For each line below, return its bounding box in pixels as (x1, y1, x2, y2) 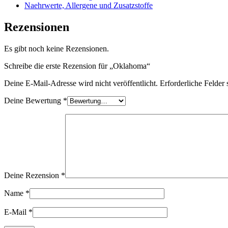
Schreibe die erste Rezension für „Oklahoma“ (4, 61, 150, 70)
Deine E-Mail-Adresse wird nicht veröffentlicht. (4, 78, 158, 88)
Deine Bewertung (4, 96, 63, 105)
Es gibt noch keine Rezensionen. (4, 44, 109, 53)
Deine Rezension (4, 170, 61, 180)
